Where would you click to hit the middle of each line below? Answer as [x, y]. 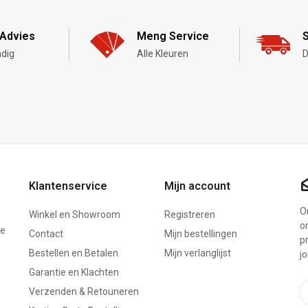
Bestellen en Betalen [74, 253]
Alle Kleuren [162, 53]
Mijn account [197, 186]
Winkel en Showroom [75, 214]
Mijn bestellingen [200, 233]
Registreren [189, 214]
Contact [46, 233]
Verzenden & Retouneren [84, 291]
